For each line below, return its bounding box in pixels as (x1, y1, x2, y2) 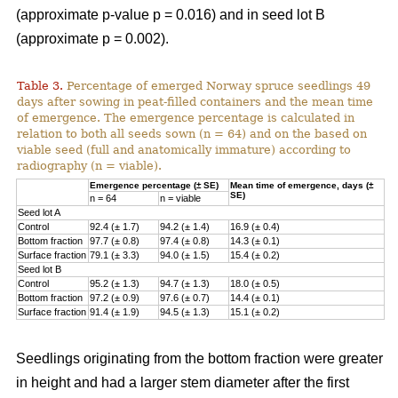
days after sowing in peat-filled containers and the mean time (17, 94, 374, 108)
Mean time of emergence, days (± (230, 179, 374, 190)
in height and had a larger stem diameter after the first (16, 374, 349, 390)
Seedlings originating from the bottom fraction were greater (16, 350, 383, 366)
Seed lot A (18, 206, 61, 218)
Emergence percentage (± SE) (90, 179, 219, 190)
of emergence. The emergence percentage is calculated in (17, 110, 355, 124)
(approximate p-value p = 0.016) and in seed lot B (16, 6, 325, 22)
